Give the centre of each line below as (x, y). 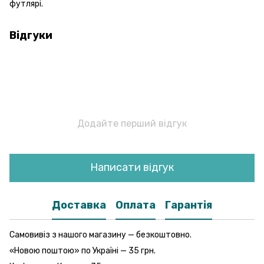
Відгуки (31, 35)
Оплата (136, 205)
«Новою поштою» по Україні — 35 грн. (82, 250)
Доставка (79, 205)
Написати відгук (132, 168)
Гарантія (189, 205)
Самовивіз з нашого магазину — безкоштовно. (100, 235)
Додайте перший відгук (132, 123)
